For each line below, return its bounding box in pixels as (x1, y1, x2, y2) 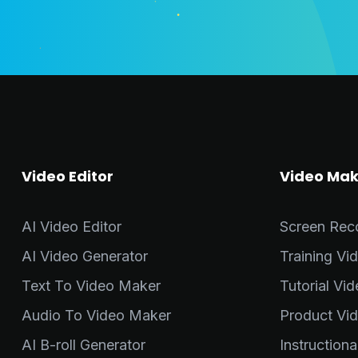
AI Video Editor (22, 218, 121, 236)
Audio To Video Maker (22, 307, 171, 324)
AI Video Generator (22, 248, 148, 265)
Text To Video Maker (22, 277, 161, 295)
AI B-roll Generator (22, 336, 145, 354)
